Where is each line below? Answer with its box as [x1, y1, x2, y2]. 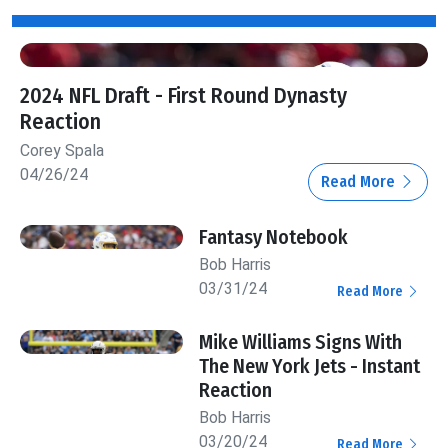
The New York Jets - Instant [199, 354, 421, 379]
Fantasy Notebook [199, 225, 349, 250]
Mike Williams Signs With [199, 330, 403, 355]
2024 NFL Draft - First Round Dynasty [20, 83, 347, 110]
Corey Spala [20, 141, 104, 161]
